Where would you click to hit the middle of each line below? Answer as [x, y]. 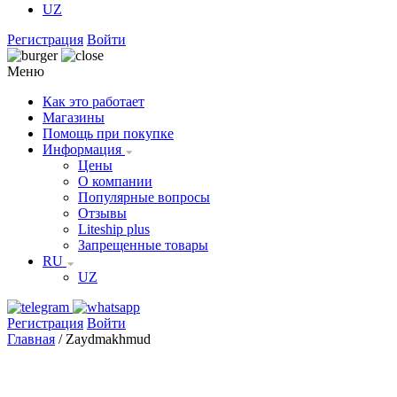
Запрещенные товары [143, 245]
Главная [31, 339]
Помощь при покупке [108, 133]
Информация [84, 149]
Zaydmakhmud [108, 339]
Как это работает [93, 101]
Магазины [74, 117]
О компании [115, 181]
